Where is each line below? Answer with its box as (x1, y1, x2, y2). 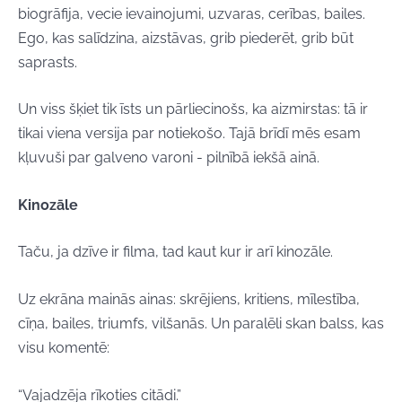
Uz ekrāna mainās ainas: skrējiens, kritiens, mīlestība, (18, 290, 360, 308)
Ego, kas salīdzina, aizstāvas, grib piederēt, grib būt (18, 29, 354, 47)
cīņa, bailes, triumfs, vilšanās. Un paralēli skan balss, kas (18, 314, 384, 332)
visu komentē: (18, 338, 109, 356)
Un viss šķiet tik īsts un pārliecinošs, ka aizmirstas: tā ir (18, 100, 368, 118)
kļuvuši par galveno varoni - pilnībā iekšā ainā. (18, 149, 319, 167)
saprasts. (18, 53, 77, 71)
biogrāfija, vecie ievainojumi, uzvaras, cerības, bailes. (18, 4, 365, 22)
